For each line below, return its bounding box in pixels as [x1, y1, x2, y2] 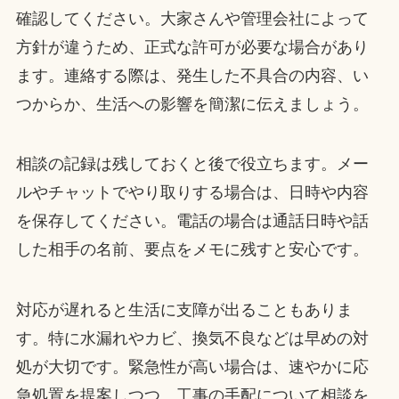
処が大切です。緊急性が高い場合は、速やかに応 [15, 358, 369, 377]
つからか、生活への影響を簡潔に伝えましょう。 [15, 94, 369, 113]
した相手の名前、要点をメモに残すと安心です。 [15, 240, 369, 259]
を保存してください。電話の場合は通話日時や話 [15, 212, 369, 231]
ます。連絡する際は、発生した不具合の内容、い [15, 66, 369, 85]
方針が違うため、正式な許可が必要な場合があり [15, 37, 369, 56]
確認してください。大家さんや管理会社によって [15, 9, 369, 28]
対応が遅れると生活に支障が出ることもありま [15, 301, 353, 320]
